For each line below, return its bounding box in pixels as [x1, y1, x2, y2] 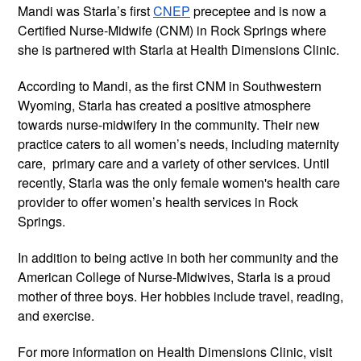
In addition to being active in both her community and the [18, 247, 338, 267]
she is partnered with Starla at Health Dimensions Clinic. [18, 39, 339, 59]
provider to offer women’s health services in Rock [18, 192, 298, 211]
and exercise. [18, 305, 94, 325]
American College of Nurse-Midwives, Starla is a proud [18, 267, 330, 286]
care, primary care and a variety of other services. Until [18, 153, 330, 172]
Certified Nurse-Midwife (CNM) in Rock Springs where [18, 20, 326, 39]
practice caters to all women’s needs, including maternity [18, 134, 339, 153]
